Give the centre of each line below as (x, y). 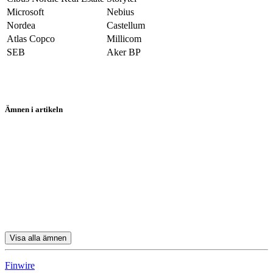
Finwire (20, 266)
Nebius (120, 12)
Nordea (21, 25)
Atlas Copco (31, 38)
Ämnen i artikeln (34, 110)
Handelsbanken (35, 144)
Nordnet (21, 124)
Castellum (126, 25)
